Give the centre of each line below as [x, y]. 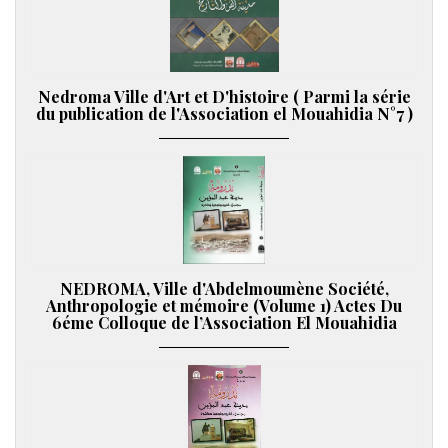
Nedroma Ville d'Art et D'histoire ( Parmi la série [224, 96]
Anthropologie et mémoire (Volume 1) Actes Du [224, 305]
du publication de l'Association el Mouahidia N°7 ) [224, 113]
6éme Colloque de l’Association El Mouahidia [224, 322]
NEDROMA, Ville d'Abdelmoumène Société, [224, 288]
